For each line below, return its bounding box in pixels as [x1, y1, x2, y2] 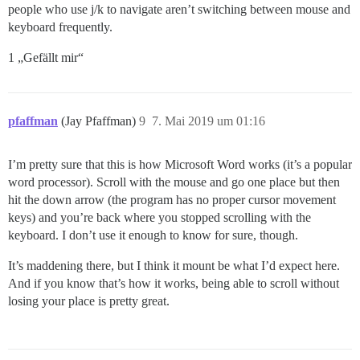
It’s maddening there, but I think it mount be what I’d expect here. [8, 258, 340, 272]
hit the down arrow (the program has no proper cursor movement [8, 192, 336, 207]
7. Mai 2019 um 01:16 [152, 113, 265, 128]
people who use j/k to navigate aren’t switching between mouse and [8, 2, 350, 16]
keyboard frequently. [8, 19, 112, 34]
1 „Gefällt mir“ [8, 50, 84, 64]
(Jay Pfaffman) [61, 113, 139, 128]
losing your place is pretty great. [8, 293, 170, 308]
